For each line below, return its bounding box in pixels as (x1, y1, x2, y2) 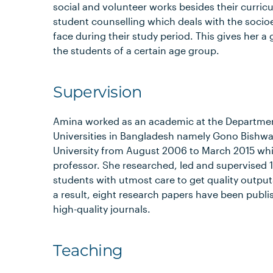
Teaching (53, 241, 123, 260)
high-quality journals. (53, 203, 151, 214)
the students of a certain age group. (53, 44, 220, 56)
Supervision (53, 82, 142, 101)
